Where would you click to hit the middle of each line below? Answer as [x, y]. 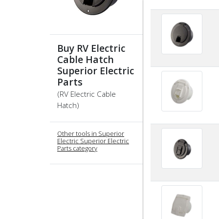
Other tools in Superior [91, 134]
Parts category [77, 148]
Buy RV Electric [91, 48]
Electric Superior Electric [93, 141]
